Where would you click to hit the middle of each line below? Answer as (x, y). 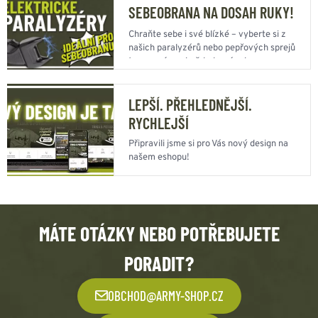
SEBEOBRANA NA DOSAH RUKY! (211, 12)
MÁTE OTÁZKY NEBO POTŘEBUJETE (159, 233)
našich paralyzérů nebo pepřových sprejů (212, 48)
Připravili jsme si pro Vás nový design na (208, 144)
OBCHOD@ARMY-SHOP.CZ (165, 295)
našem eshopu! (159, 157)
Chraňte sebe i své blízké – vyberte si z (207, 34)
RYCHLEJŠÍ (159, 122)
